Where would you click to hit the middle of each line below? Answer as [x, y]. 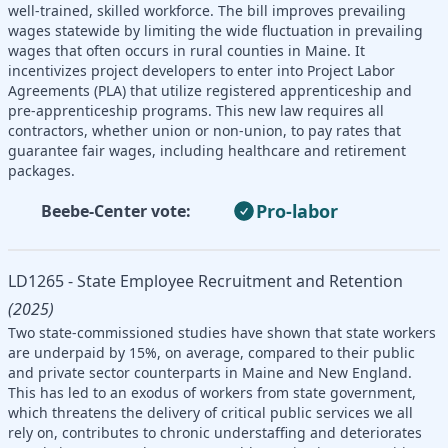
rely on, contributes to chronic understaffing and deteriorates [215, 432]
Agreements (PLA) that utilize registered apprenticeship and [210, 90]
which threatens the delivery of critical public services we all [210, 412]
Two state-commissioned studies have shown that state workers [222, 332]
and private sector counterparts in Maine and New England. [210, 372]
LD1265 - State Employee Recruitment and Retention [205, 280]
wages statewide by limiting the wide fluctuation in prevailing [215, 30]
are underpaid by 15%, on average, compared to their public [211, 352]
